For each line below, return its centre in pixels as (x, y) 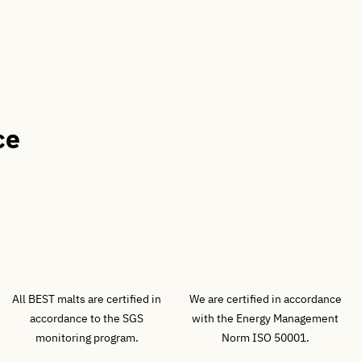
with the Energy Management (266, 318)
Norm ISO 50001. (265, 338)
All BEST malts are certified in (87, 299)
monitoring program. (87, 338)
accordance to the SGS (87, 318)
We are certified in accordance (265, 299)
